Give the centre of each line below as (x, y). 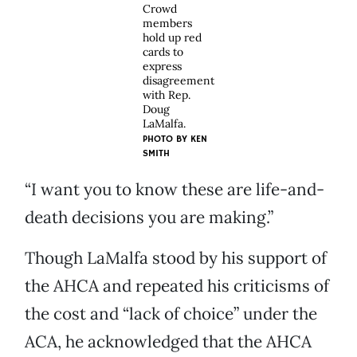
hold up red (172, 38)
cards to (163, 52)
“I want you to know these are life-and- (175, 190)
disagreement (178, 81)
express (162, 67)
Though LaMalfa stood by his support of (176, 258)
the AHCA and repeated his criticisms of (177, 286)
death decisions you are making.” (149, 218)
